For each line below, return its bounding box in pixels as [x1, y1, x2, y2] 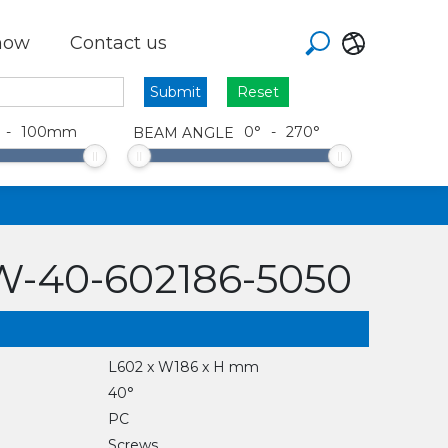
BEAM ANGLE [133, 123, 235, 142]
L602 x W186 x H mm [107, 358, 259, 376]
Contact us [69, 31, 167, 54]
